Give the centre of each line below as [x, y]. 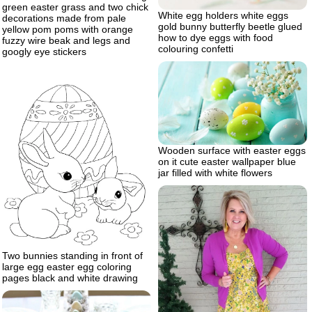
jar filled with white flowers [215, 173]
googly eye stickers [44, 51]
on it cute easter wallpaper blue [227, 162]
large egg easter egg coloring [67, 267]
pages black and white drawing [70, 278]
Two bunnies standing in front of [72, 256]
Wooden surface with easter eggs [232, 151]
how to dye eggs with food [216, 37]
